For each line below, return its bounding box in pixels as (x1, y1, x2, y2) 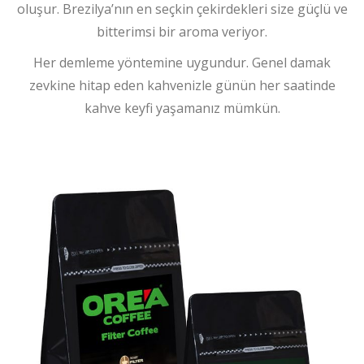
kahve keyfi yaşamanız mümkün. (84, 98, 280, 117)
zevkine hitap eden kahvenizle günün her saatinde (28, 76, 336, 94)
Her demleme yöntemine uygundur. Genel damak (33, 53, 331, 71)
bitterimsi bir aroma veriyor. (97, 22, 267, 41)
